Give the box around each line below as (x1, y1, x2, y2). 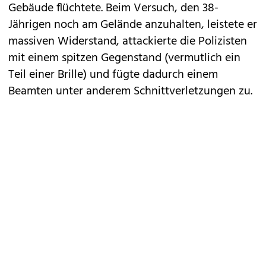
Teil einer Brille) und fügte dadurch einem (8, 65, 218, 84)
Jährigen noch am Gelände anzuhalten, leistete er (8, 15, 257, 34)
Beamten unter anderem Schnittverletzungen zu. (8, 82, 252, 101)
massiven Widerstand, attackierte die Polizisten (8, 32, 247, 51)
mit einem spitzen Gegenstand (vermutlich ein (8, 49, 240, 68)
